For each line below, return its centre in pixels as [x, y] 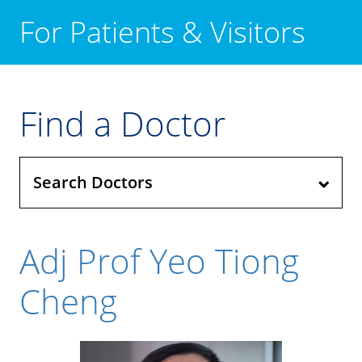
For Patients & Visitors [162, 32]
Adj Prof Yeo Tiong [159, 260]
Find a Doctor [122, 123]
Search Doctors [93, 182]
